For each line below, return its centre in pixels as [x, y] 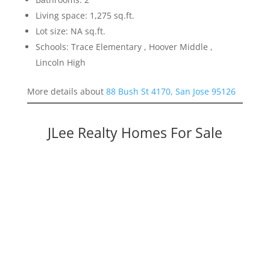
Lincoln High [60, 63]
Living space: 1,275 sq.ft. [85, 16]
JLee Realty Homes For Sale [135, 133]
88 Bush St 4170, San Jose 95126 [171, 92]
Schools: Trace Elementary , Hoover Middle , [124, 47]
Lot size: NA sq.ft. [70, 31]
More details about [66, 92]
